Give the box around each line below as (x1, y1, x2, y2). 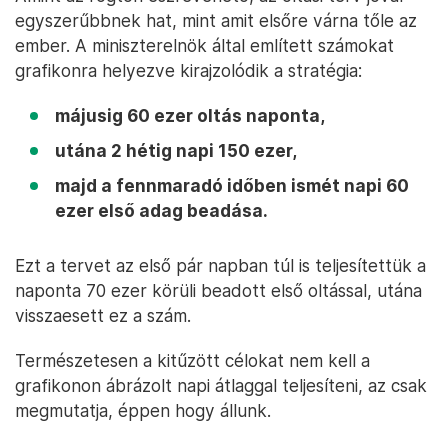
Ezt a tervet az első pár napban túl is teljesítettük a (15, 255, 426, 276)
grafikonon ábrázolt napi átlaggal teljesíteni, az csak (15, 375, 427, 396)
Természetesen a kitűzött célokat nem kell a (15, 350, 370, 371)
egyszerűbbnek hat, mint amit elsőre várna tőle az (15, 10, 417, 31)
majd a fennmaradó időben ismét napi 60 (55, 175, 409, 196)
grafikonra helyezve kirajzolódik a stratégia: (15, 60, 362, 81)
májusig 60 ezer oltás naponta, (55, 105, 325, 126)
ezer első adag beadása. (55, 200, 268, 221)
